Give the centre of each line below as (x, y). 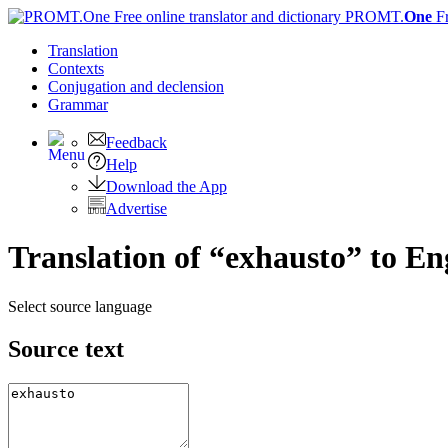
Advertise (136, 208)
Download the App (166, 186)
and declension (177, 86)
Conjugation (89, 86)
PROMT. (372, 16)
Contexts (76, 68)
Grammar (78, 104)
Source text (66, 348)
